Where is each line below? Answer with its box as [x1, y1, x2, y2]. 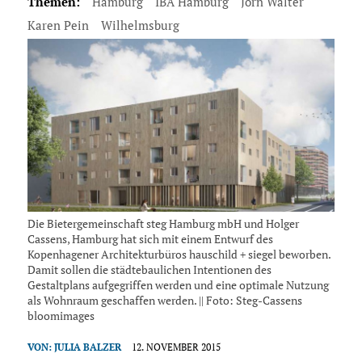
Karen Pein [27, 16, 89, 33]
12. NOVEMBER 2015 [131, 341, 221, 354]
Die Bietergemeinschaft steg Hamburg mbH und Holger [27, 216, 299, 232]
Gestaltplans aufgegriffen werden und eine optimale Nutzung [27, 277, 329, 293]
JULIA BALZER [53, 341, 121, 354]
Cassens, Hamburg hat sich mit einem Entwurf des [27, 231, 273, 247]
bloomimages [27, 308, 95, 324]
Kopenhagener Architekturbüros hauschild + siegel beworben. [27, 246, 330, 263]
